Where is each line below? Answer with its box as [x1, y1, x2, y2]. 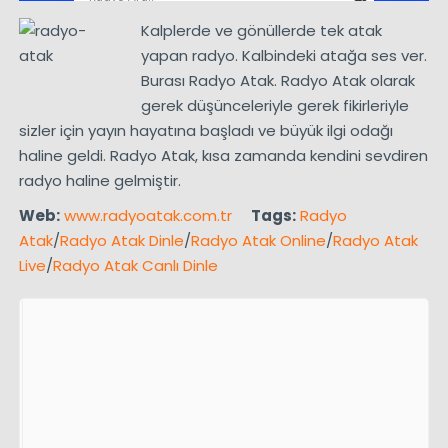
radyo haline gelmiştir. [18, 169, 181, 191]
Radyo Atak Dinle [59, 229, 184, 251]
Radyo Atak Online [190, 229, 326, 251]
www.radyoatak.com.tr [63, 204, 232, 226]
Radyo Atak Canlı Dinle [52, 254, 218, 276]
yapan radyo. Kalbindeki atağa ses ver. [141, 44, 428, 66]
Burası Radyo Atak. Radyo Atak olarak [141, 69, 416, 91]
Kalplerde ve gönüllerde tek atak [141, 19, 383, 41]
